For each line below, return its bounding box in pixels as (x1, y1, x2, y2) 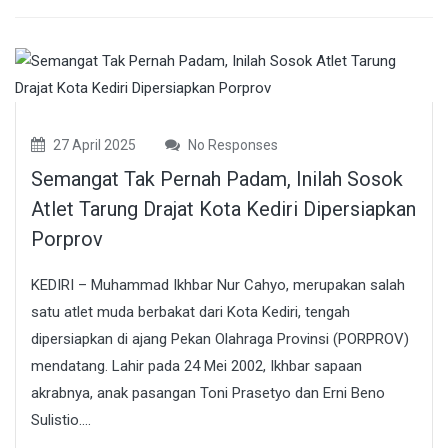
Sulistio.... (31, 410, 91, 429)
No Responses (185, 136, 278, 153)
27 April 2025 (50, 136, 136, 153)
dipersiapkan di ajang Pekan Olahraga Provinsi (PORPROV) (31, 329, 409, 348)
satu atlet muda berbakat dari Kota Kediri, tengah (31, 302, 350, 321)
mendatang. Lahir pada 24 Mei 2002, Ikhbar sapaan (31, 356, 362, 375)
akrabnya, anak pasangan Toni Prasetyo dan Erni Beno (31, 383, 385, 402)
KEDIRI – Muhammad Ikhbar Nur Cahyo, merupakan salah (31, 275, 405, 294)
